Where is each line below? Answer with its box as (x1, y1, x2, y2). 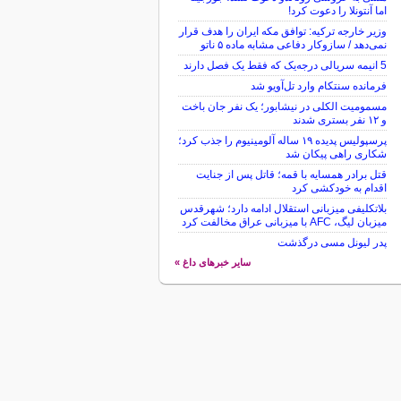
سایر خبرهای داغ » (174, 257, 251, 268)
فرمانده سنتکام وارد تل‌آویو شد (250, 80, 387, 92)
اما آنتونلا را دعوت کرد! (287, 4, 387, 17)
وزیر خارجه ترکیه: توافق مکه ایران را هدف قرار (178, 25, 387, 38)
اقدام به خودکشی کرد (291, 182, 387, 194)
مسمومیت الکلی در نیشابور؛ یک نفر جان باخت (181, 100, 387, 113)
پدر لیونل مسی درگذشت (277, 236, 387, 249)
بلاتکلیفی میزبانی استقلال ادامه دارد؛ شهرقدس (179, 202, 387, 215)
